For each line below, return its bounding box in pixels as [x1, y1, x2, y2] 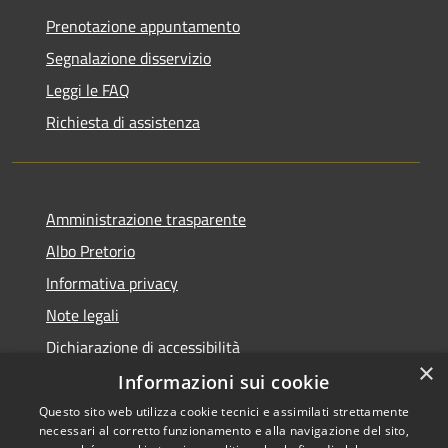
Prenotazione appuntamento [46, 13, 240, 38]
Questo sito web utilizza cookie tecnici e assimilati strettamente [38, 403, 410, 420]
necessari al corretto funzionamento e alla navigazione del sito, [38, 422, 410, 439]
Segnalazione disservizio [46, 45, 211, 70]
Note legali [46, 302, 119, 327]
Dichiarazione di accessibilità [46, 334, 240, 359]
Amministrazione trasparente [46, 206, 246, 231]
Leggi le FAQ [46, 77, 130, 102]
